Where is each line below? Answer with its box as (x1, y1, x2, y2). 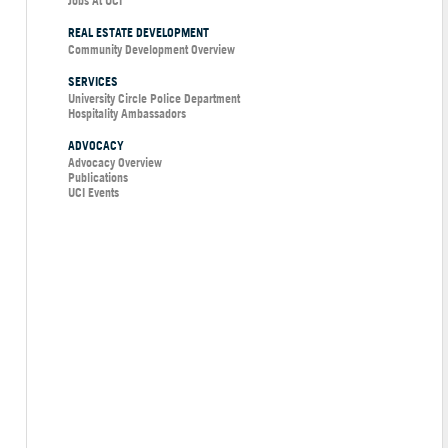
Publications (68, 168, 128, 186)
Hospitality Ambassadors (68, 104, 186, 122)
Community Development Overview (68, 40, 235, 58)
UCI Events (68, 183, 119, 201)
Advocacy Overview (68, 153, 162, 171)
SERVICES (68, 72, 118, 90)
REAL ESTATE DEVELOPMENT (68, 23, 209, 41)
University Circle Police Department (68, 89, 240, 107)
